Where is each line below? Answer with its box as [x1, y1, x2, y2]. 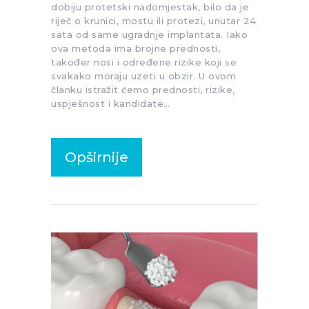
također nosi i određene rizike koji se [51, 57, 237, 68]
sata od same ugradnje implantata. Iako [51, 29, 248, 41]
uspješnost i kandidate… [51, 98, 170, 110]
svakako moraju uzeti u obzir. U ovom [51, 70, 236, 82]
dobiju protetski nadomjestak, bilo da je [51, 1, 249, 13]
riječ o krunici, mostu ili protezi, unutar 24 [51, 15, 257, 27]
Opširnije [65, 149, 128, 166]
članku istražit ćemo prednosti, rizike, [51, 84, 235, 96]
